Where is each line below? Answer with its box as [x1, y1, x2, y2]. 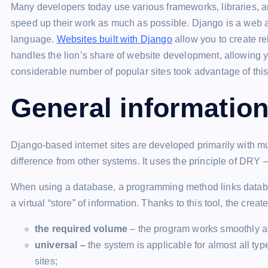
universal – [35, 240, 88, 250]
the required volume [35, 224, 128, 234]
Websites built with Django [56, 34, 172, 44]
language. [11, 34, 57, 44]
